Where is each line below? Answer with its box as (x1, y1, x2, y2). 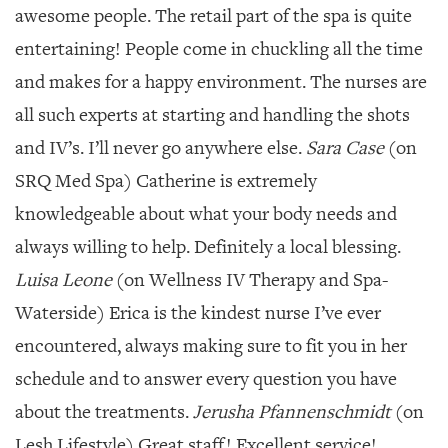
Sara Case (306, 136, 384, 160)
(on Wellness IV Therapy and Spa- (112, 268, 388, 292)
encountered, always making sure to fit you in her (15, 334, 407, 358)
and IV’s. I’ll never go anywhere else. (15, 136, 306, 160)
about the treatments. (15, 400, 193, 424)
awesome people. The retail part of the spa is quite (15, 4, 412, 28)
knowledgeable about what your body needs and (15, 202, 397, 226)
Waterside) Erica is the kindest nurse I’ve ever (15, 301, 381, 325)
